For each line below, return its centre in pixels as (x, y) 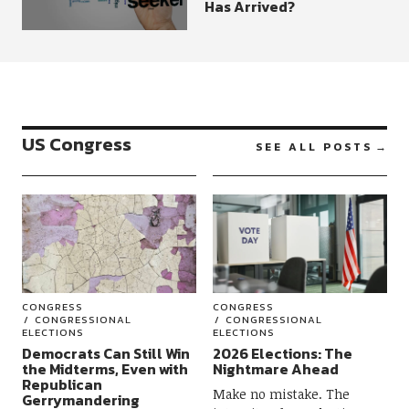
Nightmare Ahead (275, 368)
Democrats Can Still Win (105, 353)
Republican (62, 384)
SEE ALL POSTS (315, 147)
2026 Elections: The (282, 353)
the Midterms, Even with (105, 368)
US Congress (76, 145)
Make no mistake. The (281, 393)
